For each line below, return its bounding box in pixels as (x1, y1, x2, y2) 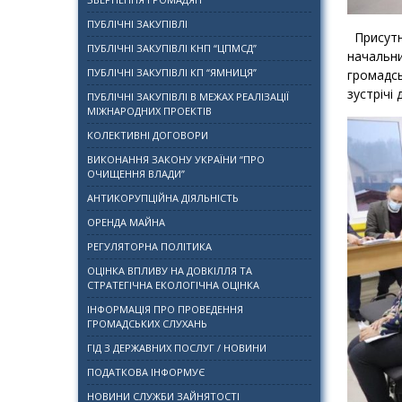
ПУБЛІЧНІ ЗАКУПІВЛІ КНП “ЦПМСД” (87, 41, 257, 55)
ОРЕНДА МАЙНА (87, 215, 165, 229)
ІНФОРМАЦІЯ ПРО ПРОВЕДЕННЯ (87, 302, 243, 316)
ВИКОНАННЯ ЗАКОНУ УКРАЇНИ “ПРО (87, 153, 265, 166)
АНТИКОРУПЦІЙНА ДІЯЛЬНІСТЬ (87, 191, 239, 205)
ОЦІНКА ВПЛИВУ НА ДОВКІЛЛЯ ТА (87, 264, 252, 277)
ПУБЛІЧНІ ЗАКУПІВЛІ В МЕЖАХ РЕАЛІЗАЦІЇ (87, 90, 289, 103)
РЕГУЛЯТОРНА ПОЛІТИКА (87, 240, 212, 253)
